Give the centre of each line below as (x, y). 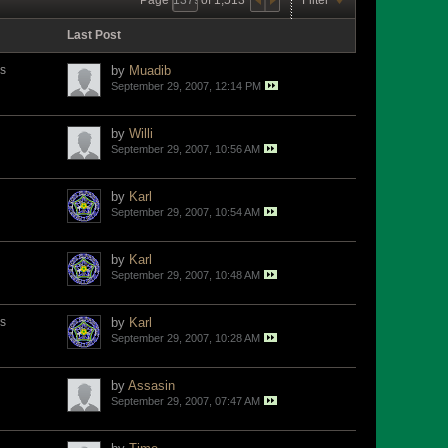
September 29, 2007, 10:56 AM (185, 149)
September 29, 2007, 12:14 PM (186, 86)
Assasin (151, 385)
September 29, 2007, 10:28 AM (185, 338)
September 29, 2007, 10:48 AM (185, 275)
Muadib (150, 70)
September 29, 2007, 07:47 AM (185, 401)
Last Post (94, 35)
